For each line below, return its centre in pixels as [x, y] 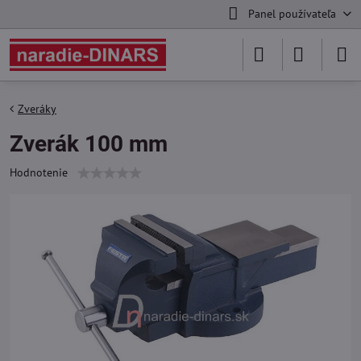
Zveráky [37, 109]
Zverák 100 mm [89, 144]
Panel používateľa [292, 14]
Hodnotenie [39, 172]
